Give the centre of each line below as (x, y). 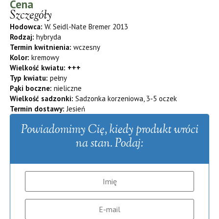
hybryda (49, 37)
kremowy (44, 57)
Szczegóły (31, 15)
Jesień (75, 109)
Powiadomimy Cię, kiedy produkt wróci (109, 130)
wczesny (86, 47)
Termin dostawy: (37, 109)
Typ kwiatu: (30, 78)
